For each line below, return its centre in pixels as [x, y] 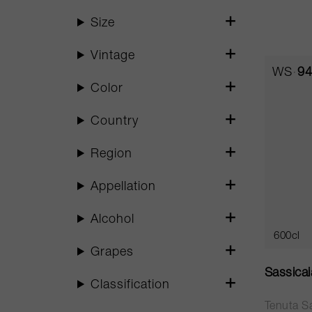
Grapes [112, 253]
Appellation [124, 187]
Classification [131, 286]
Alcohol [113, 220]
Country [115, 122]
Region [112, 155]
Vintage [113, 56]
